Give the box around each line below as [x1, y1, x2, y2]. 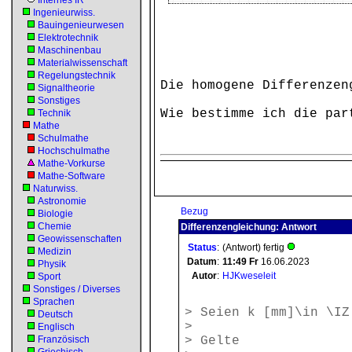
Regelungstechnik [38, 70, 115, 81]
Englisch [38, 321, 75, 332]
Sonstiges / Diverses [33, 284, 120, 295]
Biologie [38, 208, 73, 219]
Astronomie [38, 196, 86, 207]
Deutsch [38, 309, 73, 320]
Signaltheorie [38, 82, 95, 93]
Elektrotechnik [38, 32, 98, 43]
